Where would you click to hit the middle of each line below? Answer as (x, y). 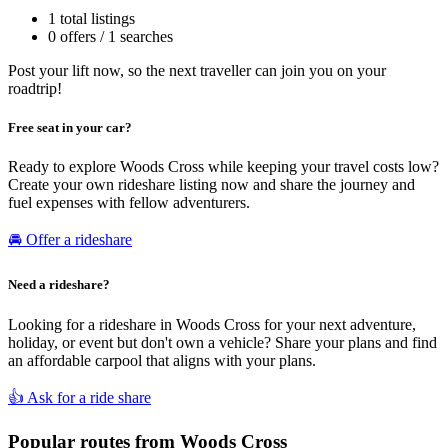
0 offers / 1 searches (110, 36)
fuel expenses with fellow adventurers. (129, 203)
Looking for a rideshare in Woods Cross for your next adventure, (212, 324)
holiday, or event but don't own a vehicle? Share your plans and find (222, 342)
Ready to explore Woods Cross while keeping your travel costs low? (223, 167)
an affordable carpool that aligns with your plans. (162, 360)
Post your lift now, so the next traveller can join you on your (197, 70)
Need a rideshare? (59, 285)
